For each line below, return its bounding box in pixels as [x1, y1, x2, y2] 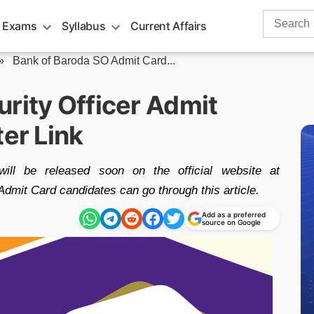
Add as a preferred [202, 210, 266, 219]
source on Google [202, 218, 261, 226]
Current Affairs [130, 19, 207, 33]
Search [262, 11, 299, 23]
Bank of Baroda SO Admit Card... [13, 55, 175, 67]
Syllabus [62, 19, 106, 33]
